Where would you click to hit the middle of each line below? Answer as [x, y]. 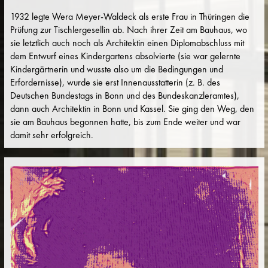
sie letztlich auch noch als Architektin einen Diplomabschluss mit [127, 43]
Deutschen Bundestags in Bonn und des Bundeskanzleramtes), [124, 96]
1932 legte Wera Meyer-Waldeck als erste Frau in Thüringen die [130, 17]
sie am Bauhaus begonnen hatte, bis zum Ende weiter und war [125, 122]
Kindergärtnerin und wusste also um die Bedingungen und [116, 69]
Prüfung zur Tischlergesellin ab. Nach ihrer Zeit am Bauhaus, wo [128, 30]
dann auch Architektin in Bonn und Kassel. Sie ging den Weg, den [132, 109]
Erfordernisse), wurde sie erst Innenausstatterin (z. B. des [115, 83]
